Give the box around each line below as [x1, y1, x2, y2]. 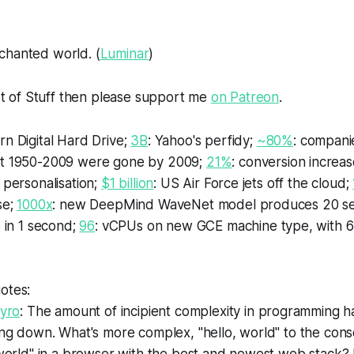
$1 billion [100, 175, 154, 191]
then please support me [55, 89, 211, 105]
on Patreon [210, 89, 280, 105]
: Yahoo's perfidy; [147, 133, 257, 149]
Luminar [100, 46, 149, 62]
